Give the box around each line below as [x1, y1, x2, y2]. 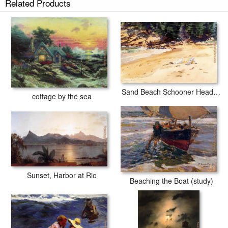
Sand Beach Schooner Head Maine [213, 87, 220, 97]
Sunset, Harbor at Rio [27, 169, 97, 180]
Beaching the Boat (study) [129, 176, 213, 186]
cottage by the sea [32, 91, 92, 101]
